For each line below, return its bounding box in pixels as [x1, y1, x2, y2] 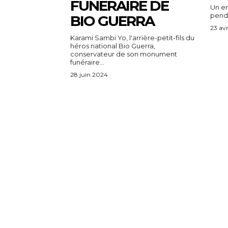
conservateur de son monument [70, 49, 177, 58]
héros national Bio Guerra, [70, 41, 155, 50]
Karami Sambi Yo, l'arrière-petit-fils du [70, 33, 194, 42]
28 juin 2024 [70, 70, 108, 78]
